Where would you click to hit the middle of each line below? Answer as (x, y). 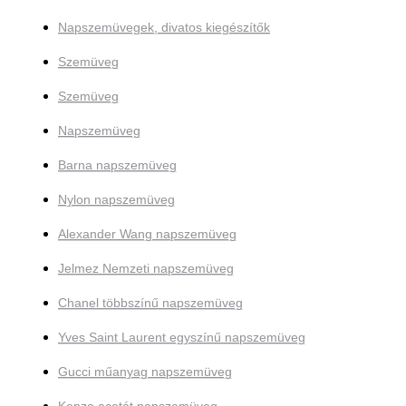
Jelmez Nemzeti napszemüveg (146, 269)
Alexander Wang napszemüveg (147, 234)
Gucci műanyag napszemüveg (145, 372)
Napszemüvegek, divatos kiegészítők (164, 28)
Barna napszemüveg (117, 165)
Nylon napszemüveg (116, 200)
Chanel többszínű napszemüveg (150, 303)
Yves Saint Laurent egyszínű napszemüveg (182, 338)
